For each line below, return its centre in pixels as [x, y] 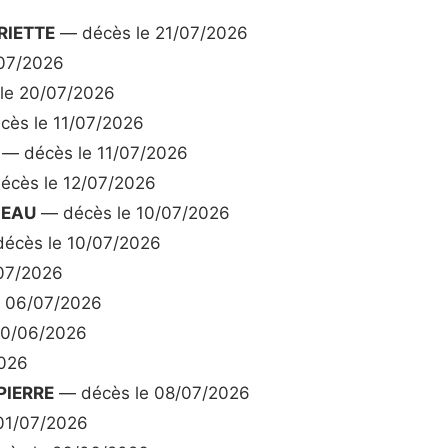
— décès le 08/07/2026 [152, 393]
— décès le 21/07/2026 [151, 33]
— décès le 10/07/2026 [133, 213]
